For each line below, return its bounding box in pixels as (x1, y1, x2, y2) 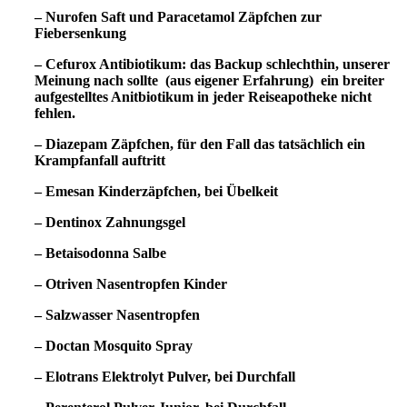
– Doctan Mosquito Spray (35, 338, 193, 354)
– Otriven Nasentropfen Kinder (35, 276, 227, 293)
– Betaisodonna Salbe (35, 245, 170, 262)
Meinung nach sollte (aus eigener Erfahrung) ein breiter (35, 73, 384, 89)
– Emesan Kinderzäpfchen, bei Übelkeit (35, 184, 278, 200)
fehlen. (35, 105, 75, 122)
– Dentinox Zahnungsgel (35, 214, 185, 231)
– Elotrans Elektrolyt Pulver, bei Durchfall (35, 369, 299, 385)
